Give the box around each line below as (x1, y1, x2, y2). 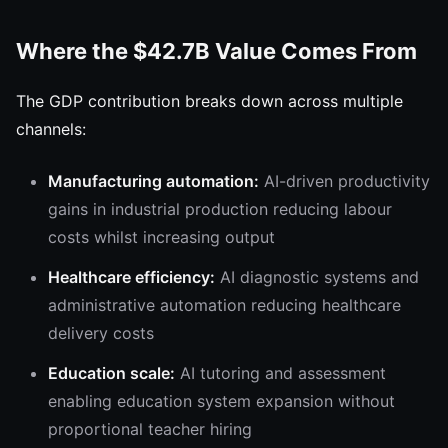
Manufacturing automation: (48, 171, 259, 191)
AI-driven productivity (259, 171, 430, 191)
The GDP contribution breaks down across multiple (16, 91, 403, 111)
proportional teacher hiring (48, 419, 252, 439)
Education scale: (48, 363, 175, 383)
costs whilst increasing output (48, 227, 275, 247)
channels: (16, 119, 86, 139)
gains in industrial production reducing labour (48, 199, 392, 219)
